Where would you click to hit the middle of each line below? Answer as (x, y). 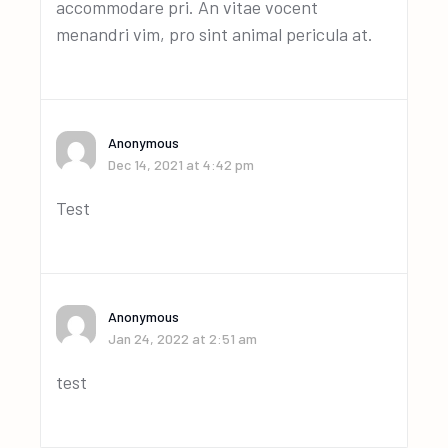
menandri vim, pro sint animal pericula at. (215, 34)
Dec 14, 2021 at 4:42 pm (181, 164)
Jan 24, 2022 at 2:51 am (183, 338)
